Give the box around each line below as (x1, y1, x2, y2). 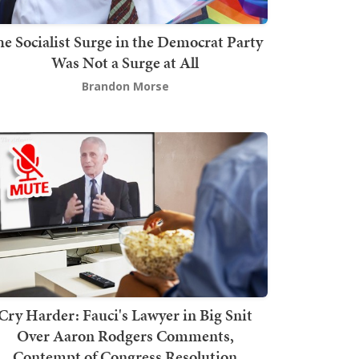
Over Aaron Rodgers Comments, (16, 325, 234, 348)
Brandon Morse (81, 78, 169, 94)
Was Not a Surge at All (51, 50, 199, 74)
